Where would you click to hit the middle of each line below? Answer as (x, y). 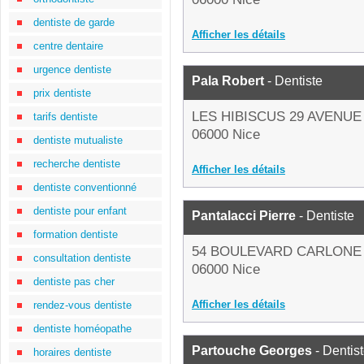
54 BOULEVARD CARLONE (277, 251)
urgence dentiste (72, 69)
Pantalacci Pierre (244, 216)
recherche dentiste (77, 164)
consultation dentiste (82, 258)
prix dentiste (62, 93)
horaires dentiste (72, 352)
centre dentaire (68, 46)
